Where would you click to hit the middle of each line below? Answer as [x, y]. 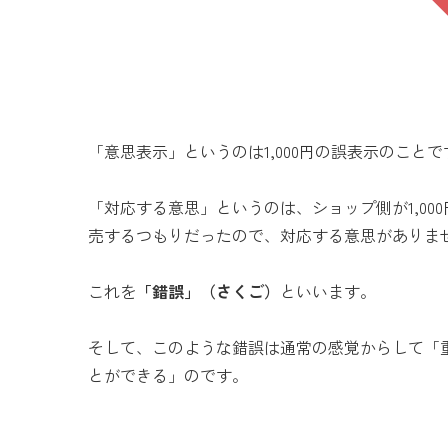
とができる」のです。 [168, 374]
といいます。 [328, 290]
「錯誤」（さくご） [208, 290]
